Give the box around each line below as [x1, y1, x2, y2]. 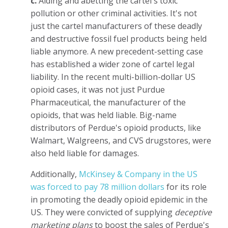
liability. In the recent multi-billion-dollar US [31, 71, 195, 82]
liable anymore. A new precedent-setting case [31, 45, 203, 57]
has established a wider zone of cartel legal [31, 58, 194, 70]
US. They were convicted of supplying [31, 206, 175, 218]
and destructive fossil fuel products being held [31, 33, 207, 44]
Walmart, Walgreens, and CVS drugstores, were [31, 134, 211, 146]
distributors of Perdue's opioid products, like [31, 122, 201, 133]
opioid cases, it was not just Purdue [31, 83, 165, 95]
